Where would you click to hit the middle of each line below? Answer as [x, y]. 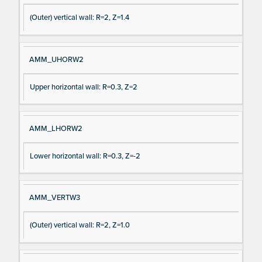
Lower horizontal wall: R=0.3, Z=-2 [85, 156]
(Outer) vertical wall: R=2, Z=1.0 [80, 225]
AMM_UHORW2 [56, 59]
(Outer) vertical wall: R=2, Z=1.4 [79, 18]
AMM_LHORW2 [56, 128]
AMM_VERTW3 [54, 197]
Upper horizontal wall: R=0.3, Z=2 [83, 87]
